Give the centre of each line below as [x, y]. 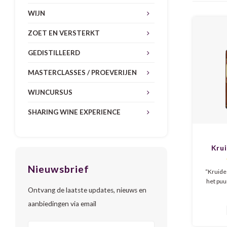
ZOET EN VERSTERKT [64, 33]
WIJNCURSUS [50, 92]
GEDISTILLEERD [54, 53]
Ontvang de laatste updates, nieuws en [87, 190]
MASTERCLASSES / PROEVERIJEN [82, 72]
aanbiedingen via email [62, 204]
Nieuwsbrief [59, 169]
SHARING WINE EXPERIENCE [74, 112]
